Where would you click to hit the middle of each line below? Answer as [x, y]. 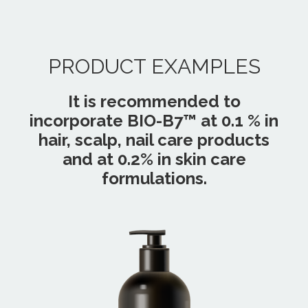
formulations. [154, 179]
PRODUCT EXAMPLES [154, 67]
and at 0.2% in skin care [154, 159]
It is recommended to [154, 102]
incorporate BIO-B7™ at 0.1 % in [154, 121]
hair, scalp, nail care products [154, 140]
